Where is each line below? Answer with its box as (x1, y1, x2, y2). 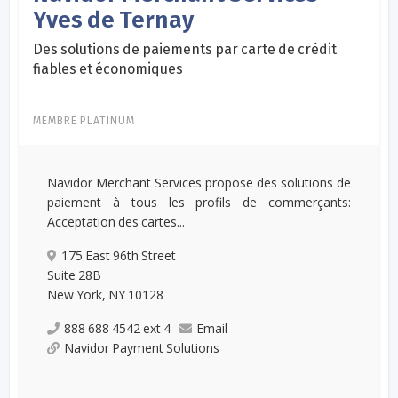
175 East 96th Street (61, 246, 177, 264)
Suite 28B (47, 266, 102, 283)
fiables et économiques (33, 60, 184, 77)
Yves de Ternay (33, 5, 195, 34)
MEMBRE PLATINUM (33, 114, 136, 127)
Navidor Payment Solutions (64, 338, 220, 356)
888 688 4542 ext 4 (64, 319, 171, 337)
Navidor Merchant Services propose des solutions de (47, 173, 351, 191)
